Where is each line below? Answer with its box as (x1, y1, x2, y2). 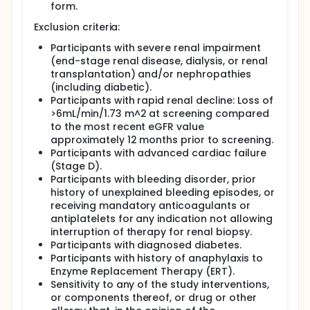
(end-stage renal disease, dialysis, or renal (51, 54, 268, 68)
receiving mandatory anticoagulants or (51, 199, 250, 212)
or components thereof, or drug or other (51, 291, 257, 304)
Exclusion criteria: (34, 20, 120, 34)
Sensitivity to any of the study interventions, (51, 277, 269, 291)
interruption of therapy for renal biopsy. (51, 225, 252, 239)
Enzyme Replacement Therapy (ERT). (51, 264, 235, 278)
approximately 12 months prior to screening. (51, 133, 273, 147)
